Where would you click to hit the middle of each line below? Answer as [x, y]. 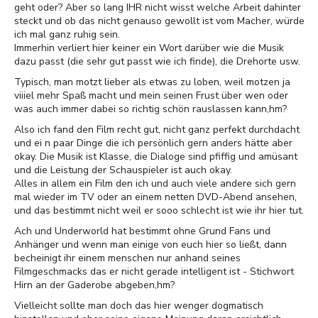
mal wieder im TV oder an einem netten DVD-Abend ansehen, [155, 197]
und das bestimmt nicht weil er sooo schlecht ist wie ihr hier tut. [159, 210]
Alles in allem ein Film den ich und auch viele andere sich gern [155, 183]
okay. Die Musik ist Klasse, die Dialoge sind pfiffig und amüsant [156, 157]
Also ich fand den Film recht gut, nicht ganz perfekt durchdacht [157, 130]
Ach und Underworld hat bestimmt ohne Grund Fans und [142, 231]
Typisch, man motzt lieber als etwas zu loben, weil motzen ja [152, 82]
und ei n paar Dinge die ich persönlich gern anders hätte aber [153, 143]
